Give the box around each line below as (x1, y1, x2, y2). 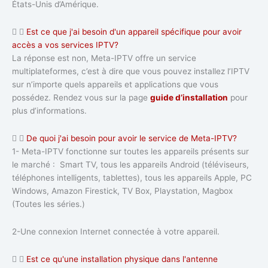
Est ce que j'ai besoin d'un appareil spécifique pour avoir (26, 26, 242, 36)
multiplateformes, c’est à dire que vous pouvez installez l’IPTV (12, 66, 249, 76)
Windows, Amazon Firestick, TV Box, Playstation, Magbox (12, 185, 233, 196)
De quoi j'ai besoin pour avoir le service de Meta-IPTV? (26, 133, 237, 143)
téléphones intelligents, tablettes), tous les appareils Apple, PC (12, 172, 252, 182)
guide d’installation (150, 92, 228, 102)
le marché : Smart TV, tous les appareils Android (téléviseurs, (12, 159, 249, 169)
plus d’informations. (12, 105, 87, 115)
